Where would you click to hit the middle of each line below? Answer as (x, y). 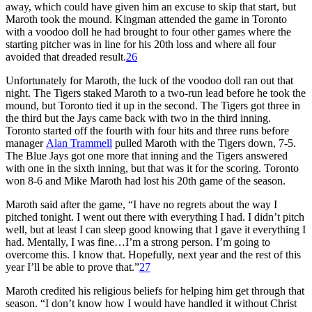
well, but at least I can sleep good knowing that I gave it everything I (156, 229)
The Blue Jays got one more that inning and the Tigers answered (147, 155)
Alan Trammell (79, 143)
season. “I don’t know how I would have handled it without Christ (151, 303)
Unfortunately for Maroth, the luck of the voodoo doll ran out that (149, 80)
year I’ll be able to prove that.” (72, 267)
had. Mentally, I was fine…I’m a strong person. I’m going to (138, 242)
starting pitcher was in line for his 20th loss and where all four (141, 44)
